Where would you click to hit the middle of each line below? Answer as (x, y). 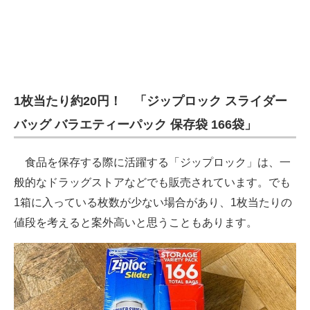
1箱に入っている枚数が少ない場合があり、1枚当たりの (153, 203)
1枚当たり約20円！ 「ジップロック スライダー (151, 101)
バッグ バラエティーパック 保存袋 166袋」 (135, 125)
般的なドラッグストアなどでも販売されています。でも (152, 183)
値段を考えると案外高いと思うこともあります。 (136, 223)
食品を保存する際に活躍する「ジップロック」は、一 (152, 163)
